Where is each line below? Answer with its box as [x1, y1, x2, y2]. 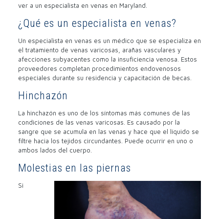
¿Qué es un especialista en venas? [18, 17, 176, 29]
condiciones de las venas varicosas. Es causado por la [18, 118, 180, 126]
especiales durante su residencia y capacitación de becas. [18, 73, 192, 82]
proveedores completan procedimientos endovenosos [18, 64, 181, 72]
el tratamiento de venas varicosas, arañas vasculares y [18, 45, 181, 54]
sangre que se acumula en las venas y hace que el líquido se [18, 127, 199, 135]
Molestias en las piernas [18, 161, 131, 174]
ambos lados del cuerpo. [18, 146, 92, 154]
